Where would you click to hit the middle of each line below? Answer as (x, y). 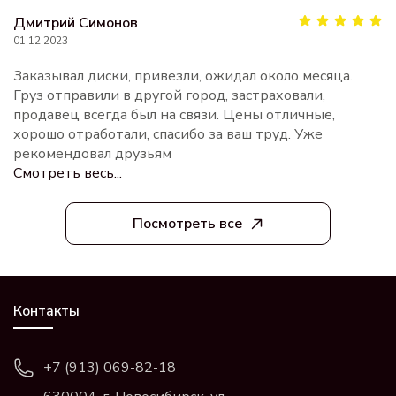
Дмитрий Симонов (76, 23)
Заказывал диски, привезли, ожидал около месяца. (183, 76)
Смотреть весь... (68, 174)
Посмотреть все (187, 224)
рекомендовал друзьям (92, 154)
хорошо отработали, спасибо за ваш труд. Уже (168, 135)
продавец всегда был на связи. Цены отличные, (174, 115)
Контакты (46, 312)
